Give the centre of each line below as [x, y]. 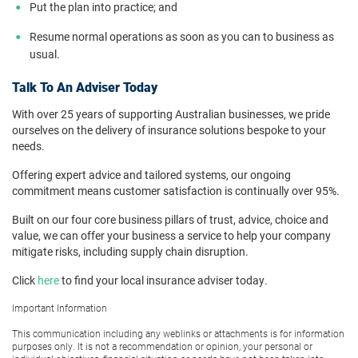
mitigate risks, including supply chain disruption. [130, 252]
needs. [28, 146]
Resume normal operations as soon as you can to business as [182, 37]
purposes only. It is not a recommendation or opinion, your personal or [162, 346]
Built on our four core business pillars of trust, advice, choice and [170, 220]
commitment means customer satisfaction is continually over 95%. [176, 191]
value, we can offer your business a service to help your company [171, 236]
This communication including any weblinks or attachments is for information [178, 334]
